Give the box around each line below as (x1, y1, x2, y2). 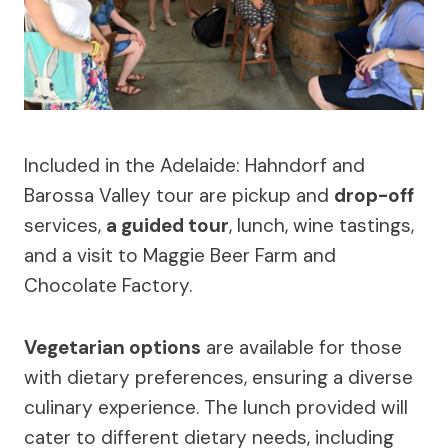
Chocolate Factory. (24, 273, 192, 299)
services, (24, 213, 106, 239)
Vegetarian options (24, 335, 201, 361)
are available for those (201, 335, 402, 361)
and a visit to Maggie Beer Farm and (24, 243, 336, 269)
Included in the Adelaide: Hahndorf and (24, 153, 365, 179)
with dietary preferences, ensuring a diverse (24, 365, 413, 391)
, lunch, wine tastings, (229, 213, 414, 239)
